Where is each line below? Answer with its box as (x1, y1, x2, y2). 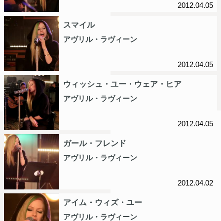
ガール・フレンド (63, 139, 126, 147)
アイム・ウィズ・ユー (63, 198, 142, 207)
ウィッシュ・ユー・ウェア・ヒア (63, 79, 182, 88)
